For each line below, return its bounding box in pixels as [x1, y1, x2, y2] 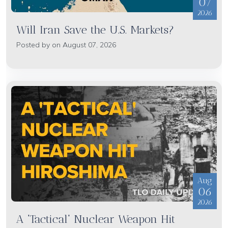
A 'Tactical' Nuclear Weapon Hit [16, 212, 175, 226]
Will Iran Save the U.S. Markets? [16, 22, 174, 37]
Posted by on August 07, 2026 [16, 40, 116, 49]
